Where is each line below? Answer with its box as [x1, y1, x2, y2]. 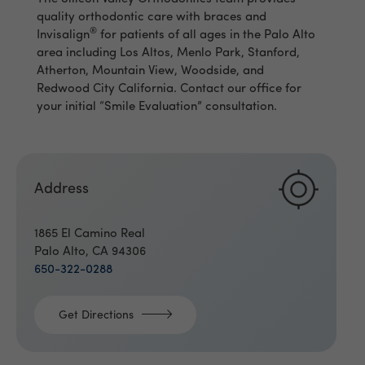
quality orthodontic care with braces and [37, 11, 266, 24]
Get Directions [59, 310, 134, 323]
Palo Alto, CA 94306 [34, 245, 147, 258]
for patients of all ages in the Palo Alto [97, 29, 315, 42]
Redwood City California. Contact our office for [37, 82, 301, 95]
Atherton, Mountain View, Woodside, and [37, 64, 264, 77]
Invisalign [37, 29, 90, 42]
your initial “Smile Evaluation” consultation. [37, 100, 277, 113]
